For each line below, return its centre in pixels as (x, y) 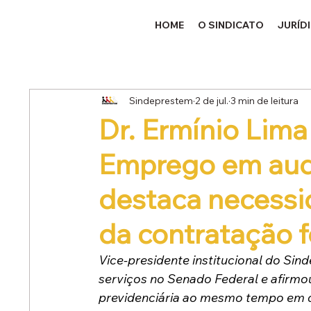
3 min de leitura (265, 100)
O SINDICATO (231, 25)
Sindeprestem (161, 100)
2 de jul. (212, 100)
